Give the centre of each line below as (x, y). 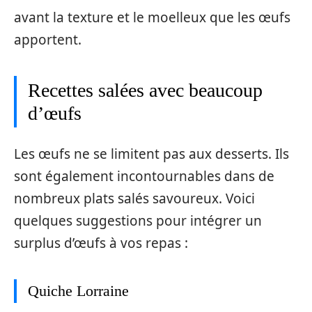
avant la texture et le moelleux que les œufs (152, 17)
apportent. (48, 39)
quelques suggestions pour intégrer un (138, 221)
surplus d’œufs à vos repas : (101, 243)
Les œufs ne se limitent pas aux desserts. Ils (151, 154)
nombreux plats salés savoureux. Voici (134, 198)
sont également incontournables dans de (144, 176)
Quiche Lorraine (78, 291)
